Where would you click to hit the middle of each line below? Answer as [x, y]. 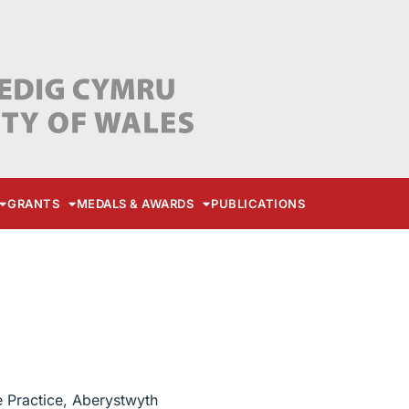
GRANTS [34, 204]
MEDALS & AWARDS [135, 204]
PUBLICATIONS [258, 204]
